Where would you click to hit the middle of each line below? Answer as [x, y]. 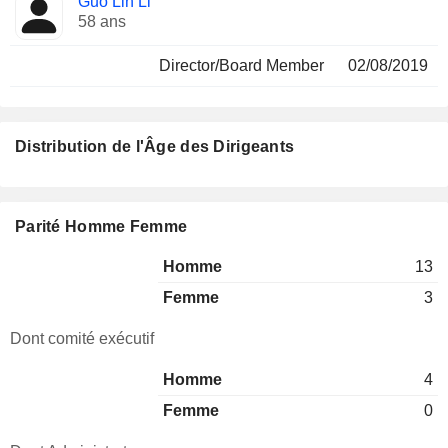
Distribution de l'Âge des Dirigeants [155, 146]
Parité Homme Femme [101, 226]
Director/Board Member [241, 65]
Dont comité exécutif [82, 338]
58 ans [102, 21]
